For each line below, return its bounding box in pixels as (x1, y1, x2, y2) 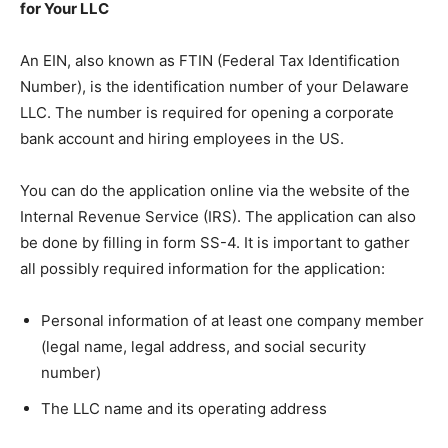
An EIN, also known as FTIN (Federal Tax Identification (20, 51, 400, 71)
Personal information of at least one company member (41, 311, 424, 331)
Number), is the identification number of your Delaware (20, 77, 409, 97)
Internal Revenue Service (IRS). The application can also (20, 207, 416, 227)
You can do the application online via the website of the (20, 181, 410, 201)
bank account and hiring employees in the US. (20, 129, 344, 149)
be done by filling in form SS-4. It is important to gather (20, 233, 410, 253)
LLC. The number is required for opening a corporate (20, 103, 394, 123)
